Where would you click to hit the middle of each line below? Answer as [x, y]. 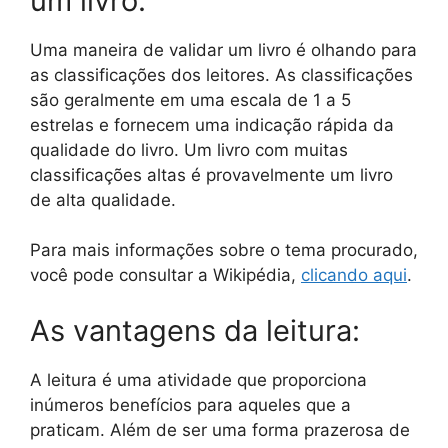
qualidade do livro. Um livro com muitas [189, 149]
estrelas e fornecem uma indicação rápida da [212, 124]
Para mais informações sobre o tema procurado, [224, 250]
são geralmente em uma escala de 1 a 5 [190, 99]
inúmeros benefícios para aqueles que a [190, 404]
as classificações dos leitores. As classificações [221, 74]
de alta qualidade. [103, 199]
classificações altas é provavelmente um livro [211, 174]
